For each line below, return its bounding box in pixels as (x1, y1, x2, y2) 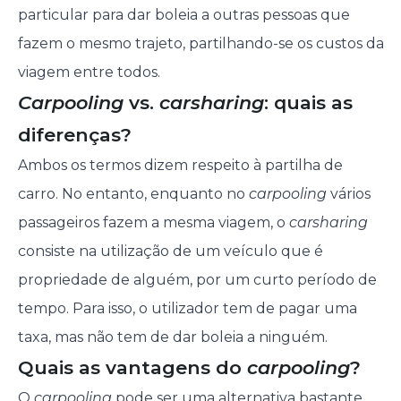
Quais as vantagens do (17, 356, 247, 380)
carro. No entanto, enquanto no (17, 185, 249, 203)
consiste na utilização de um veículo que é (17, 243, 323, 260)
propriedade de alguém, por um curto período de (17, 271, 377, 289)
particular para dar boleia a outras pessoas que (17, 6, 350, 24)
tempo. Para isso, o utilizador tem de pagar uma (17, 300, 357, 318)
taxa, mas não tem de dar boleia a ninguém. (17, 328, 328, 346)
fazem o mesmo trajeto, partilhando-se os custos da (17, 35, 384, 53)
